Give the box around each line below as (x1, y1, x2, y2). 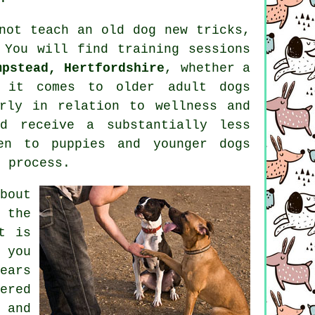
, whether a (165, 61, 251, 76)
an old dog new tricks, (69, 23, 250, 38)
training (117, 42, 180, 57)
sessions (179, 42, 251, 57)
